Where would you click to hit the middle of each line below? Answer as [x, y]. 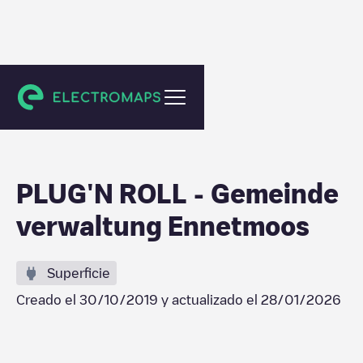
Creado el [48, 300]
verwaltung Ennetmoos [163, 225]
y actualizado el [209, 300]
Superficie [79, 273]
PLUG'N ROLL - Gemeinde [177, 193]
